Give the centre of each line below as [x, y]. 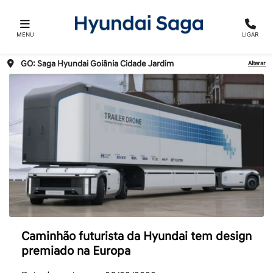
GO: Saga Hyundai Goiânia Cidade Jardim [97, 64]
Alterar [257, 64]
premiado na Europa [76, 251]
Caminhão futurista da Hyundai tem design [136, 237]
